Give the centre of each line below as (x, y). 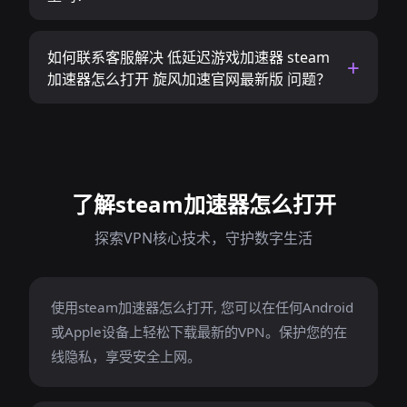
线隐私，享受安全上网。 (126, 356)
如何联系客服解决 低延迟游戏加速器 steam (189, 57)
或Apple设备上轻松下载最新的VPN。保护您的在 (199, 332)
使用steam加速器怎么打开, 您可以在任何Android (202, 307)
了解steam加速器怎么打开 (203, 204)
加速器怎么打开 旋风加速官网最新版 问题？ (189, 79)
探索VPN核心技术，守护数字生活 (203, 238)
